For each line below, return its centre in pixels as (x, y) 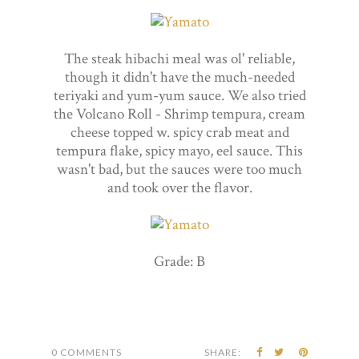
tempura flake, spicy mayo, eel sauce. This (179, 151)
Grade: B (179, 261)
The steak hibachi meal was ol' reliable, (179, 58)
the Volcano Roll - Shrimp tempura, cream (179, 114)
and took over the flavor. (179, 188)
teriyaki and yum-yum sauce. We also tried (179, 95)
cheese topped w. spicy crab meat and (179, 132)
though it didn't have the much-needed (179, 77)
